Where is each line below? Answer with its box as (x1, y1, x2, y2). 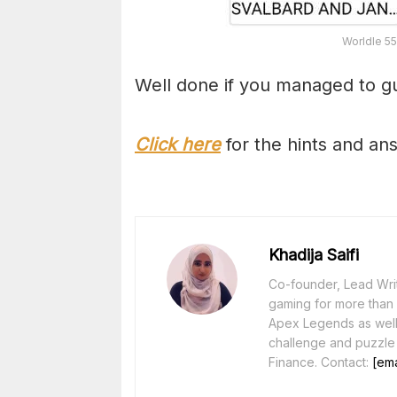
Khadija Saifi (269, 245, 359, 265)
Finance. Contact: (269, 354, 372, 370)
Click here (135, 134, 221, 156)
